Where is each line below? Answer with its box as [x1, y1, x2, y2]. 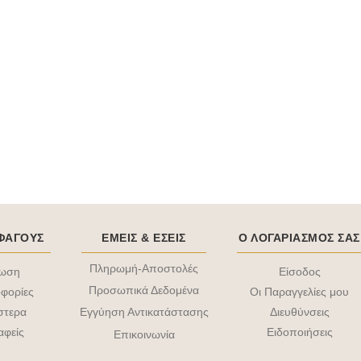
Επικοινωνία [113, 327, 175, 341]
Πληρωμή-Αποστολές [89, 262, 199, 275]
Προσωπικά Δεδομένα [89, 284, 200, 297]
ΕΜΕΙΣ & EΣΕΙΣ [102, 231, 186, 244]
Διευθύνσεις [269, 305, 330, 318]
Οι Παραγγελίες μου [250, 285, 350, 298]
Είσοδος [278, 265, 321, 278]
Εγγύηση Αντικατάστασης [79, 305, 209, 319]
